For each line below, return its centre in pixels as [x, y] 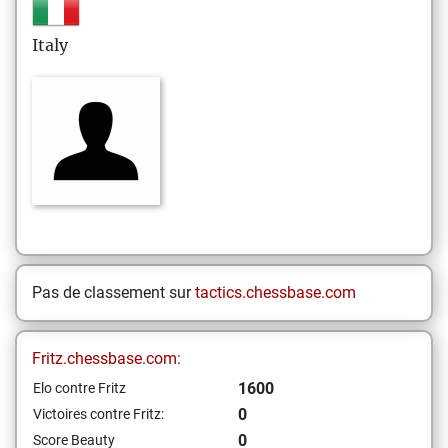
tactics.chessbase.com [275, 292]
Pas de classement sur [113, 292]
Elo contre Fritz [79, 388]
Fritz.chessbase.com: [106, 358]
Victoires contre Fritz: [98, 414]
